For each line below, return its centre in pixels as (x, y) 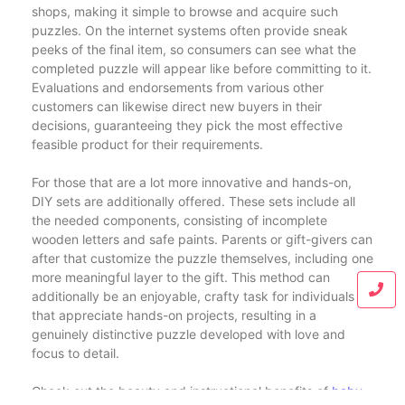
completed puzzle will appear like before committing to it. (202, 68)
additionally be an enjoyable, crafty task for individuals (193, 296)
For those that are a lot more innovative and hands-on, (192, 182)
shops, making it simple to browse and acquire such (185, 11)
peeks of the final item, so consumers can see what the (194, 49)
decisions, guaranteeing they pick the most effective (187, 125)
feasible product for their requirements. (147, 144)
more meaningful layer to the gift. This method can (181, 277)
